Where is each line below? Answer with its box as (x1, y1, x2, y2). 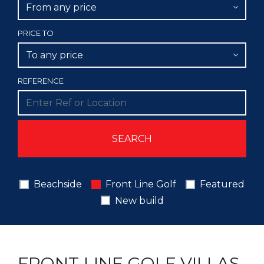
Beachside (34, 179, 82, 190)
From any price (26, 1, 97, 13)
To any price (26, 49, 83, 61)
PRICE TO (18, 28, 54, 38)
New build (114, 194, 164, 206)
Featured (200, 179, 245, 190)
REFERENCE (18, 76, 64, 86)
